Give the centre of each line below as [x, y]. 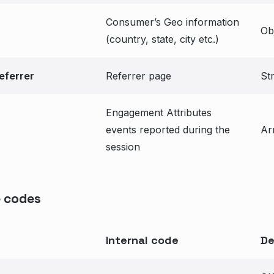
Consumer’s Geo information [172, 22]
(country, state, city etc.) [162, 39]
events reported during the [168, 130]
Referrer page [139, 76]
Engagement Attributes [159, 113]
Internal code [142, 240]
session [123, 147]
